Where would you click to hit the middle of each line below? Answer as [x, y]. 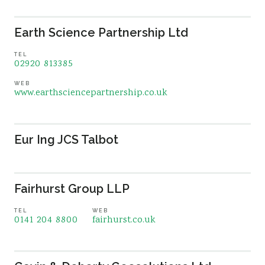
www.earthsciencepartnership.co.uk [91, 93]
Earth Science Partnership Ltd [101, 33]
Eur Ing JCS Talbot [66, 140]
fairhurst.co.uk [124, 220]
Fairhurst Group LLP [72, 189]
